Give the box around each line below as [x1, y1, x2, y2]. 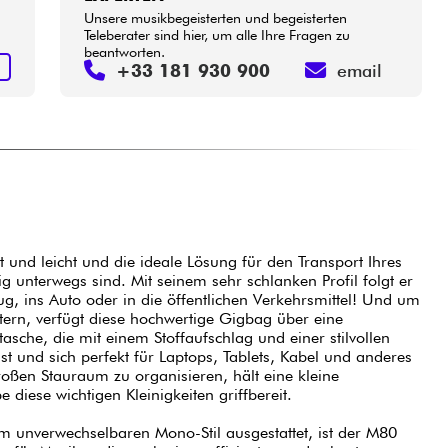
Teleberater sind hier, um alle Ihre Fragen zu [84, 25, 351, 43]
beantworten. [84, 42, 166, 60]
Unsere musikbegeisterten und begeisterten [84, 8, 348, 26]
